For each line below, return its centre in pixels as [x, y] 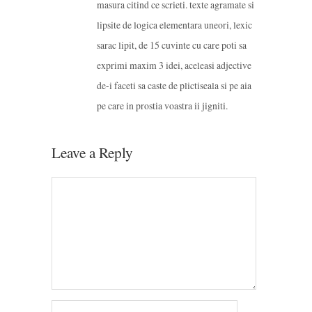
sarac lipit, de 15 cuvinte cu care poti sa [172, 45]
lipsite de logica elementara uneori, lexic [174, 25]
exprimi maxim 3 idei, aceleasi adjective [174, 65]
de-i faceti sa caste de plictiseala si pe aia [174, 86]
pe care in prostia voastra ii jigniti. [162, 106]
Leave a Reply [92, 153]
